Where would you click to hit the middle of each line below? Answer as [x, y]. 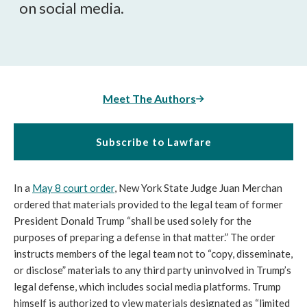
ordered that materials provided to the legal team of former [148, 204]
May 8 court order [73, 188]
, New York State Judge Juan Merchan [198, 188]
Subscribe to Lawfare [153, 142]
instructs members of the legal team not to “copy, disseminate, [153, 254]
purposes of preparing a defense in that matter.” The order [145, 237]
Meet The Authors [149, 98]
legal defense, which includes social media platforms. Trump [147, 286]
